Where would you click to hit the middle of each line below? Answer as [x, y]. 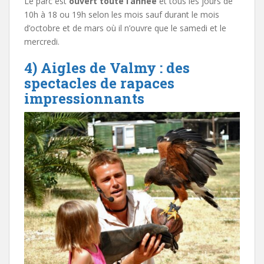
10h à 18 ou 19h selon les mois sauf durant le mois [122, 15]
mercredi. [42, 42]
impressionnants [84, 99]
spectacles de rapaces [99, 83]
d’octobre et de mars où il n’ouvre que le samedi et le [125, 28]
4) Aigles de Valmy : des [107, 68]
